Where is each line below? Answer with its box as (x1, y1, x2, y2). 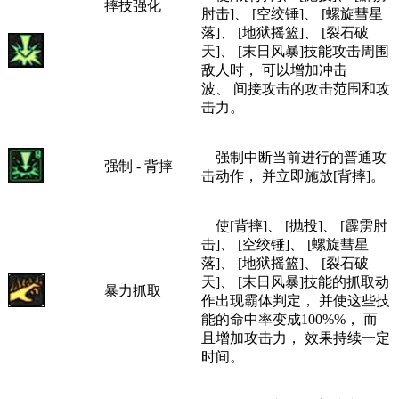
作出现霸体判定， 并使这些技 (201, 290, 390, 306)
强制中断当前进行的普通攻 (201, 147, 387, 163)
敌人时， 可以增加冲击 (201, 60, 347, 76)
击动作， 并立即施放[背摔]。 (201, 166, 385, 182)
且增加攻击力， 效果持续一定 (201, 328, 390, 344)
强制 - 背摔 (104, 156, 173, 172)
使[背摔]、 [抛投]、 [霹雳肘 (201, 216, 387, 232)
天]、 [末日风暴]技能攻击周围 (201, 41, 389, 57)
